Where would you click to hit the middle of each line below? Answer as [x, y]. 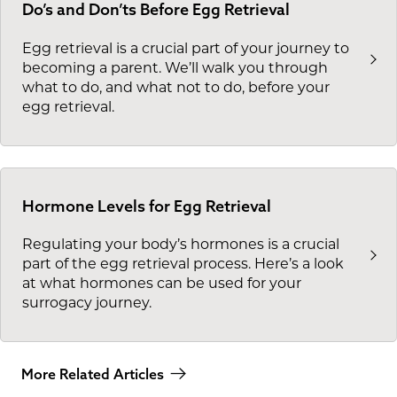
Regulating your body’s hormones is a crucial [181, 245]
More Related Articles [93, 374]
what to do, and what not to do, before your [176, 87]
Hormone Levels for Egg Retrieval [147, 206]
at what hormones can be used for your [162, 284]
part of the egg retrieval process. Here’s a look [183, 264]
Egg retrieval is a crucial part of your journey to [186, 48]
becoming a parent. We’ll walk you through [175, 67]
